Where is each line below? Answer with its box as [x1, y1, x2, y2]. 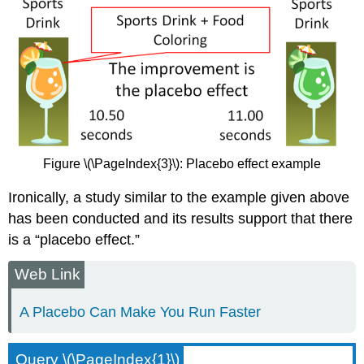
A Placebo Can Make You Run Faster [19, 303, 262, 320]
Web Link [15, 265, 81, 283]
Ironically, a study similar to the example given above [8, 188, 350, 206]
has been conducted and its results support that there [8, 210, 353, 227]
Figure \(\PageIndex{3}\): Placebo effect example [43, 157, 321, 171]
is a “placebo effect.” [8, 231, 141, 248]
